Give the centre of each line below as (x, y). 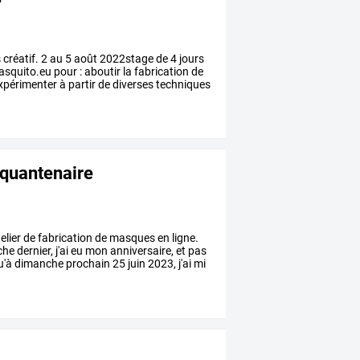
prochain (87, 264)
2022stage (126, 58)
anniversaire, (141, 251)
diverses (132, 84)
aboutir (102, 71)
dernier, (34, 251)
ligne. (184, 238)
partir (81, 84)
